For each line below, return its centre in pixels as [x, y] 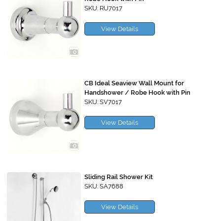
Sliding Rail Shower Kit [119, 177]
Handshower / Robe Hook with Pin [137, 93]
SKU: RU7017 [103, 8]
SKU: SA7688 [104, 186]
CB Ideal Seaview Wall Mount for [134, 83]
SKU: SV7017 [103, 102]
